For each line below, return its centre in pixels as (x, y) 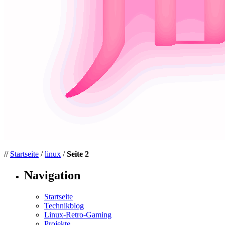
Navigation (52, 175)
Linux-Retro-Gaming (78, 214)
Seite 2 (78, 154)
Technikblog (64, 205)
